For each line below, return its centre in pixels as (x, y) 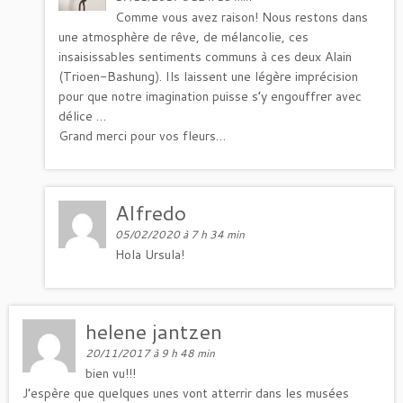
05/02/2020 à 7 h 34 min (180, 234)
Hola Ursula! (150, 254)
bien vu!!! (111, 373)
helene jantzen (154, 331)
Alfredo (151, 212)
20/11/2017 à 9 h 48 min (151, 353)
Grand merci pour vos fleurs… (142, 135)
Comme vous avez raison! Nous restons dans (242, 17)
